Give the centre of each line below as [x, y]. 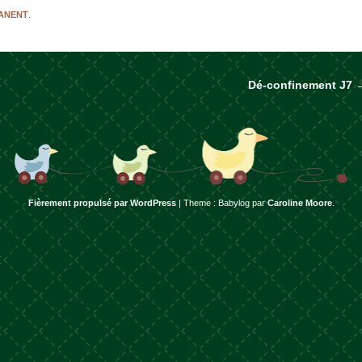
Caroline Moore [299, 203]
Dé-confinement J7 [302, 84]
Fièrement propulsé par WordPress [102, 203]
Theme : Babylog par [225, 203]
